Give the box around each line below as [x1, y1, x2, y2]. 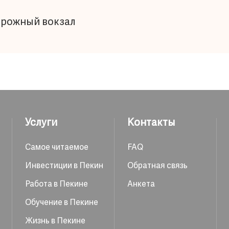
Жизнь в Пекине [25, 216, 85, 226]
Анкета [127, 179, 155, 190]
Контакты [127, 117, 175, 129]
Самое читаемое [25, 143, 88, 153]
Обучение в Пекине [25, 198, 98, 208]
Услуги [25, 117, 57, 129]
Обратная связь [127, 161, 188, 171]
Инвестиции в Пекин [25, 161, 103, 171]
